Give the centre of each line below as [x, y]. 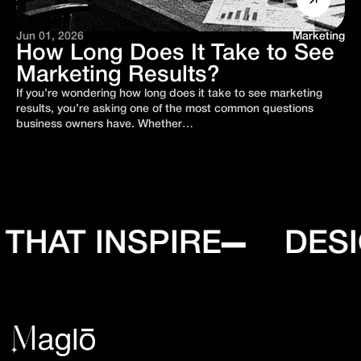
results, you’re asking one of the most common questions [165, 109]
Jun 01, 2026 [50, 37]
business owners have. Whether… [105, 124]
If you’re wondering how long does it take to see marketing [169, 94]
